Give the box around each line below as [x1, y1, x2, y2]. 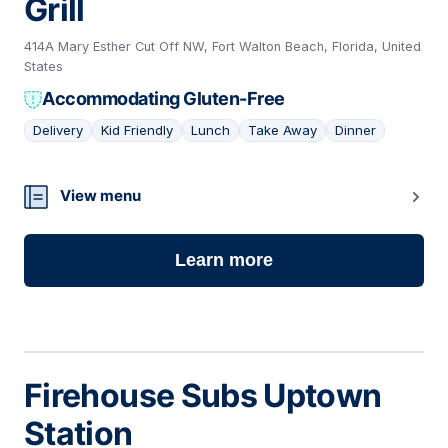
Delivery [33, 122, 83, 139]
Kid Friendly [101, 122, 173, 139]
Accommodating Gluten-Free [42, 88, 285, 110]
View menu [60, 186, 141, 206]
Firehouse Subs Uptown [24, 376, 382, 416]
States [24, 59, 63, 75]
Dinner [335, 122, 376, 139]
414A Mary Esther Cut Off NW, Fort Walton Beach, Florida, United [24, 39, 421, 55]
